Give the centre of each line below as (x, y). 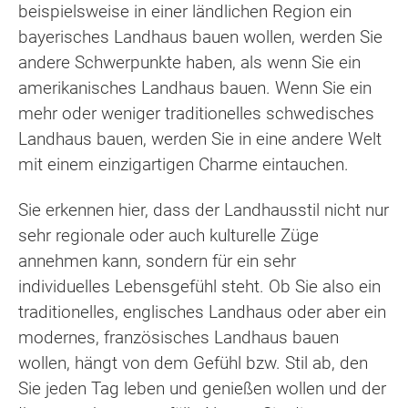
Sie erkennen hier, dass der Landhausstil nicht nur (204, 210)
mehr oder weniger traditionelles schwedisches (196, 113)
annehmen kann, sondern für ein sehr (157, 261)
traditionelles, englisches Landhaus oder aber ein (202, 312)
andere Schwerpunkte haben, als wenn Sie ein (189, 62)
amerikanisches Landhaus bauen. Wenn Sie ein (195, 87)
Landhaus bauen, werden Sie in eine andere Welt (200, 138)
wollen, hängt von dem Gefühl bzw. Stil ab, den (193, 363)
